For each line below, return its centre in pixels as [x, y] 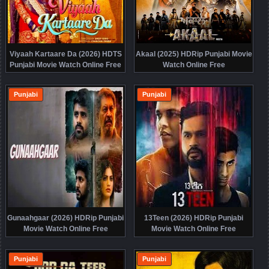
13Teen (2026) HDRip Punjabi [194, 218]
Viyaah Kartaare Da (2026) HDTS [65, 54]
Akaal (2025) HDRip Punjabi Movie [194, 54]
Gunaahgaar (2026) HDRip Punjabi [66, 218]
